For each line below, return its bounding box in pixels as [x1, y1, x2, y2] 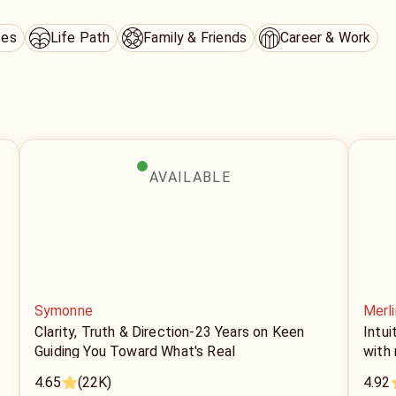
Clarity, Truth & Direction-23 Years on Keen [34, 324, 305, 340]
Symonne [34, 302, 93, 319]
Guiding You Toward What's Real [34, 343, 236, 360]
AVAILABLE [149, 169, 231, 186]
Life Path [49, 29, 110, 46]
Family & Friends [143, 29, 247, 46]
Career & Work [280, 29, 371, 46]
